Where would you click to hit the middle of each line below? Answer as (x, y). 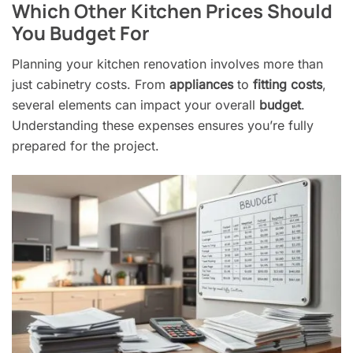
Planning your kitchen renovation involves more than (167, 63)
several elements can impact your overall (136, 104)
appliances (201, 84)
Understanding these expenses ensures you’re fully (163, 125)
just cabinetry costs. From (91, 84)
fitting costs (288, 84)
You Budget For (81, 32)
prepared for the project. (85, 145)
